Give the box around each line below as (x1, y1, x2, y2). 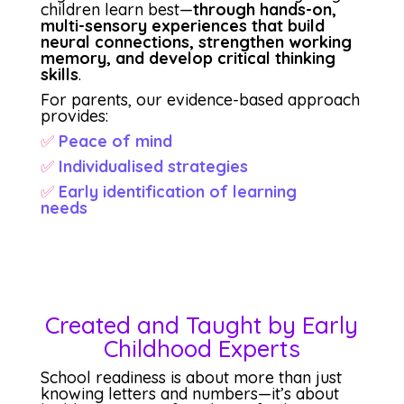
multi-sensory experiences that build (40, 14, 325, 36)
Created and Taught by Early (45, 309, 359, 340)
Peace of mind (58, 130, 172, 151)
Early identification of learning (58, 180, 346, 202)
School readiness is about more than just (40, 366, 342, 388)
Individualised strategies (58, 155, 248, 177)
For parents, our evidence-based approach (40, 88, 360, 110)
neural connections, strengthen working (40, 31, 352, 52)
